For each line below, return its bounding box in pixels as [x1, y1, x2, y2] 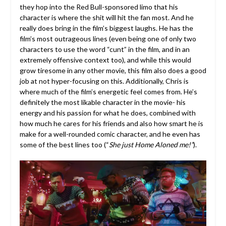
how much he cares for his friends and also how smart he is [19, 119, 203, 128]
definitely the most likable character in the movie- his [19, 98, 186, 107]
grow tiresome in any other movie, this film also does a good [19, 66, 206, 75]
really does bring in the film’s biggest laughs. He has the [19, 24, 193, 33]
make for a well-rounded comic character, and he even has [19, 130, 200, 139]
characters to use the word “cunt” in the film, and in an [19, 45, 190, 54]
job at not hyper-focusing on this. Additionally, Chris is [19, 77, 189, 86]
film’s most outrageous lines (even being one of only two [19, 34, 196, 43]
